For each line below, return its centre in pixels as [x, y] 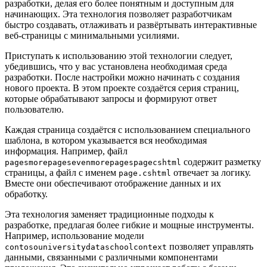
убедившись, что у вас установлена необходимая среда [116, 66]
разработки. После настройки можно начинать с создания [122, 77]
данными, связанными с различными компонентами [111, 257]
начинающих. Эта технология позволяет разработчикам [118, 14]
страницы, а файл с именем [62, 172]
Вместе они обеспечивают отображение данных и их [113, 183]
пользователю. [34, 109]
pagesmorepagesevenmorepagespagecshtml [93, 162]
